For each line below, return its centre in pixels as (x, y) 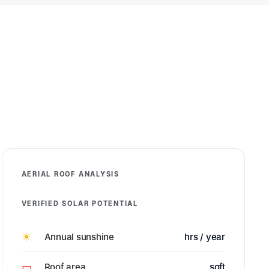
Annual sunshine (79, 237)
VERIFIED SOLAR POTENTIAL (80, 204)
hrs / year (205, 237)
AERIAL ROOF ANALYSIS (70, 174)
